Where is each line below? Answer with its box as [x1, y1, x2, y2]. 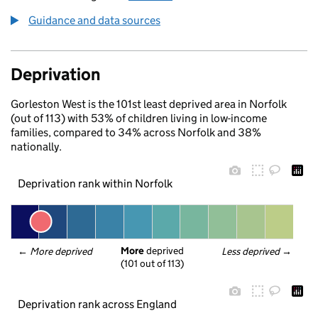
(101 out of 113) [121, 257, 184, 270]
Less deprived [221, 245, 281, 258]
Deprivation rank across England [17, 297, 177, 311]
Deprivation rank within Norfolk [17, 176, 173, 190]
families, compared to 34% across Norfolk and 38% [11, 126, 261, 139]
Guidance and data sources [28, 13, 160, 27]
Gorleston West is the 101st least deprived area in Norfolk [11, 97, 287, 111]
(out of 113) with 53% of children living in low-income [11, 111, 267, 125]
